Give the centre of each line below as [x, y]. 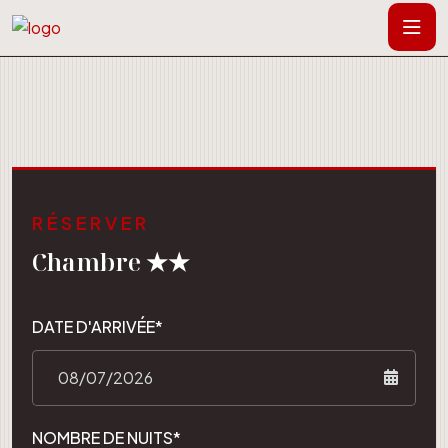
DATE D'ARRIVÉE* [97, 327]
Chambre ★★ [111, 261]
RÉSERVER [91, 222]
